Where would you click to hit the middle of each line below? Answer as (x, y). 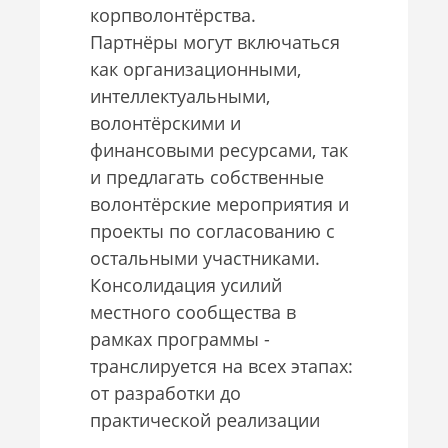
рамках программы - (180, 338)
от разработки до (165, 392)
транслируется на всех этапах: (221, 365)
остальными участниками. (205, 257)
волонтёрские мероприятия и (219, 203)
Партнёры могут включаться (215, 41)
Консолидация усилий (186, 284)
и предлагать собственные (207, 176)
